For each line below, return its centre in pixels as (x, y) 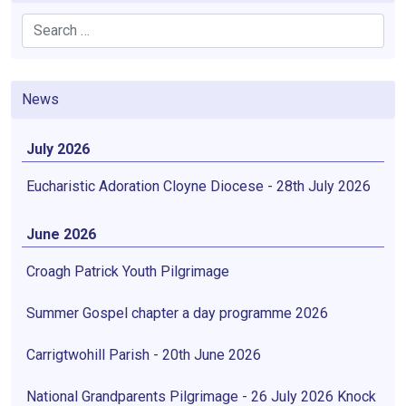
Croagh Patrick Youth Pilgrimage (128, 271)
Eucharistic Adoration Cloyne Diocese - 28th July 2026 (198, 186)
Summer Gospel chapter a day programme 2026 (177, 313)
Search (36, 33)
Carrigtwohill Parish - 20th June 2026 (144, 355)
